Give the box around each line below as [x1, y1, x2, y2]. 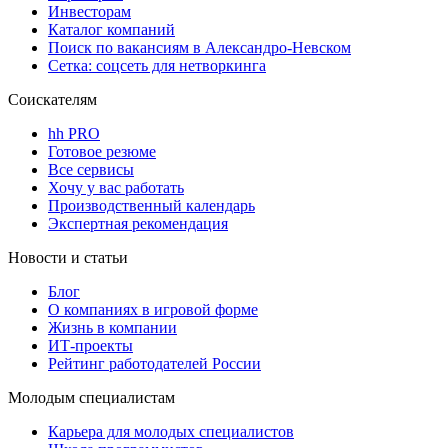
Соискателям [8, 91, 97, 109]
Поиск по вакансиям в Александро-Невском [48, 39, 351, 57]
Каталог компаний [48, 21, 175, 39]
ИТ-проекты [48, 337, 133, 355]
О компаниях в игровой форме [48, 301, 258, 319]
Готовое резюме [48, 143, 156, 161]
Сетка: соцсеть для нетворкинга [48, 57, 266, 75]
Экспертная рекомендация [48, 215, 228, 233]
